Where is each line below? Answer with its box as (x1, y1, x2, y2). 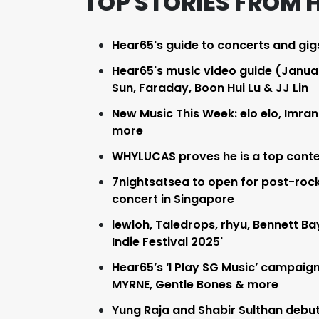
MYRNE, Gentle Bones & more (112, 276, 278, 293)
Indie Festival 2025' (112, 234, 223, 251)
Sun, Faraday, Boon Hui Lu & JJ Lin (112, 80, 308, 97)
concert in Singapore (112, 191, 234, 208)
